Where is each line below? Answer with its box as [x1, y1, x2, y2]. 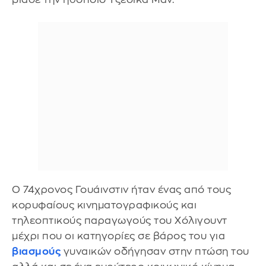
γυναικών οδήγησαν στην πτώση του [61, 246, 249, 256]
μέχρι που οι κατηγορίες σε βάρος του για [12, 230, 225, 241]
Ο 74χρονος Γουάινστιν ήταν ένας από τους [12, 184, 231, 195]
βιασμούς [12, 246, 61, 256]
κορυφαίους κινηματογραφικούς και [12, 199, 197, 210]
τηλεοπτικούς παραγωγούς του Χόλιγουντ [12, 215, 227, 226]
